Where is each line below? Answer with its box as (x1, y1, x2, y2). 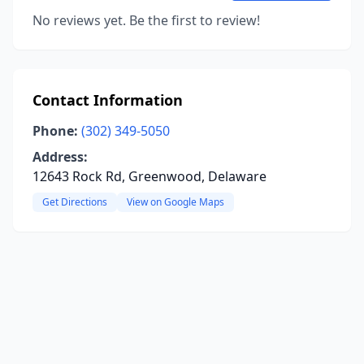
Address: (32, 148, 88, 166)
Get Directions (42, 195, 107, 209)
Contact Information (32, 90, 183, 110)
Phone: (32, 122, 78, 140)
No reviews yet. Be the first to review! (32, 11, 260, 29)
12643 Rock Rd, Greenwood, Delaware (32, 167, 266, 185)
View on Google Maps (127, 195, 224, 209)
